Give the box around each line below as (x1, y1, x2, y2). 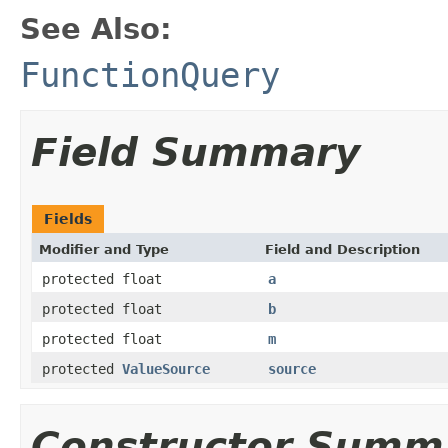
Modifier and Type (39, 241, 169, 257)
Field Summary (31, 129, 360, 175)
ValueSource (122, 360, 210, 377)
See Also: (20, 11, 172, 46)
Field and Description (265, 241, 420, 257)
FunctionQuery (20, 54, 280, 95)
